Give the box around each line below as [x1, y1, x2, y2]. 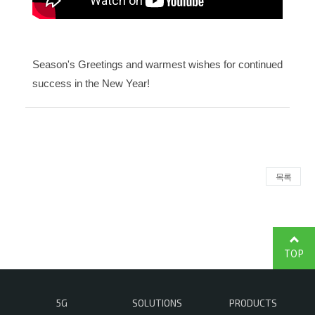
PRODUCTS [229, 297, 277, 309]
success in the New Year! [32, 77, 150, 89]
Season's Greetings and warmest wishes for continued [32, 58, 283, 70]
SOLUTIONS [132, 297, 183, 309]
